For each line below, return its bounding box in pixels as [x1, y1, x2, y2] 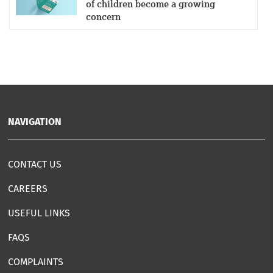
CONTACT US [8, 158, 62, 171]
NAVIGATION [8, 116, 62, 128]
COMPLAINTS [8, 256, 63, 268]
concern [85, 10, 121, 24]
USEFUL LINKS [8, 207, 70, 219]
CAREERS [8, 183, 48, 195]
